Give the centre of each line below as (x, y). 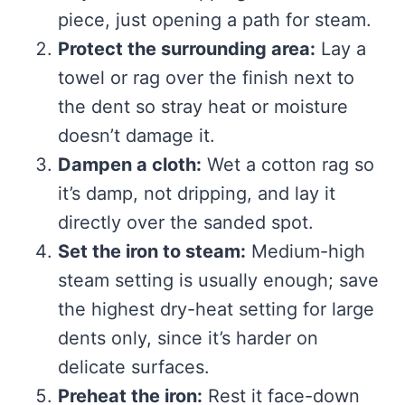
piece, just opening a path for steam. (215, 19)
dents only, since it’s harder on (188, 338)
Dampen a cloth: (130, 164)
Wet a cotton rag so (288, 164)
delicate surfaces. (134, 367)
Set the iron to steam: (152, 251)
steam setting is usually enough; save (218, 280)
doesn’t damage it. (137, 135)
